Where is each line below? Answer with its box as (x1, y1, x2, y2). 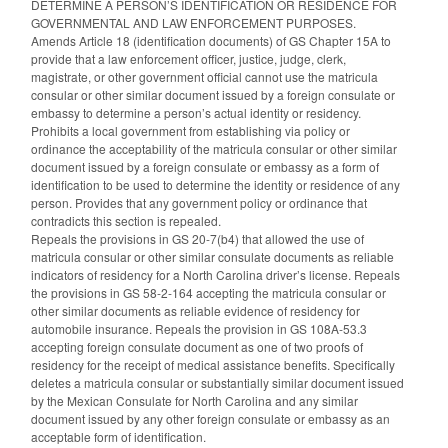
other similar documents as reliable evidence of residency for (31, 302, 360, 320)
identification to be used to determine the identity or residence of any (31, 176, 400, 194)
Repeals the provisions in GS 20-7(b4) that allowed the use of (31, 230, 364, 248)
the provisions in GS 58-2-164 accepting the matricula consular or (31, 284, 386, 302)
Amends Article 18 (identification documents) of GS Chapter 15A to (31, 32, 391, 50)
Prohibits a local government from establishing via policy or (31, 122, 350, 140)
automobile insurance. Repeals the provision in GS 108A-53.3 (31, 320, 367, 338)
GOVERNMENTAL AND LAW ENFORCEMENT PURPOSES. (31, 14, 356, 32)
